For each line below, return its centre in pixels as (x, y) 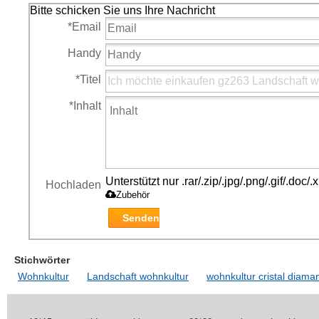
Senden (141, 218)
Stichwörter (42, 260)
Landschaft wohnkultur (138, 276)
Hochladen (73, 185)
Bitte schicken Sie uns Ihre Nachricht (122, 10)
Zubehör (133, 195)
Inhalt (87, 106)
